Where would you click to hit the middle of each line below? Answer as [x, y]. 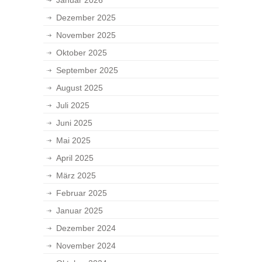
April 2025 [75, 158]
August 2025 [80, 88]
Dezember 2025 [86, 18]
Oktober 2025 [82, 53]
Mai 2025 [73, 140]
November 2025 [86, 35]
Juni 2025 [74, 123]
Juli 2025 [73, 105]
